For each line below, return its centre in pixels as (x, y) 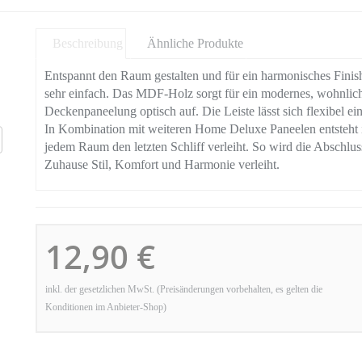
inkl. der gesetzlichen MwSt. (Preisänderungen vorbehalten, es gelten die (184, 289)
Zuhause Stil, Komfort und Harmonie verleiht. (162, 164)
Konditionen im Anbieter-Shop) (106, 307)
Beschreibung (88, 43)
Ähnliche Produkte (195, 43)
